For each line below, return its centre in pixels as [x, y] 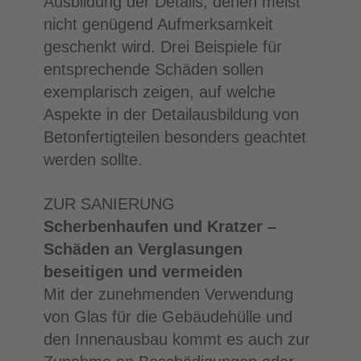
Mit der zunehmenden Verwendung [168, 294]
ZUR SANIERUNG [109, 203]
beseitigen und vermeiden [143, 271]
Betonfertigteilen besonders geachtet [174, 137]
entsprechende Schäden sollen [153, 69]
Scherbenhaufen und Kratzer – [160, 226]
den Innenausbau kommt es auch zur [176, 339]
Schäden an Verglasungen [143, 249]
